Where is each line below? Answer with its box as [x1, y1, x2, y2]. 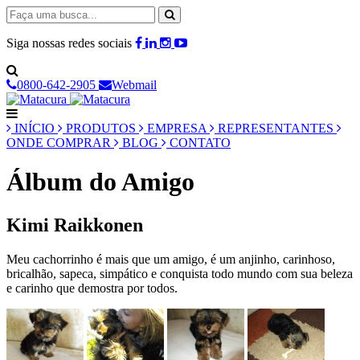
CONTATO [166, 136, 231, 149]
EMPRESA [144, 121, 210, 135]
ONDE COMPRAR [6, 136, 114, 149]
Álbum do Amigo [6, 167, 194, 197]
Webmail [112, 78, 157, 92]
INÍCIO [11, 121, 58, 135]
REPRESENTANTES [215, 121, 337, 135]
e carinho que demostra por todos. [6, 280, 178, 295]
